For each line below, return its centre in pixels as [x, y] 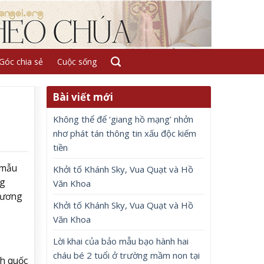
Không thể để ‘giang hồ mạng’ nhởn [123, 119]
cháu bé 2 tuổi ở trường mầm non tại [127, 255]
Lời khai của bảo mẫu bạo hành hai [121, 241]
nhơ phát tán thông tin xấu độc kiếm [125, 133]
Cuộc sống [77, 62]
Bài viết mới [83, 97]
